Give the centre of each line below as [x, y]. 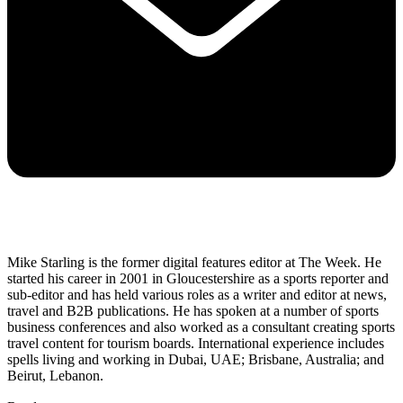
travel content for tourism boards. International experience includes [196, 343]
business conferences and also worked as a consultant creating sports [201, 327]
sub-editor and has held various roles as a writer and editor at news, [197, 294]
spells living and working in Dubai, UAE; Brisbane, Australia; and [196, 359]
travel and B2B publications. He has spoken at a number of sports [193, 310]
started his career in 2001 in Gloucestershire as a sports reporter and [198, 278]
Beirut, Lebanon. [57, 375]
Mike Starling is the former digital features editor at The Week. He [194, 262]
